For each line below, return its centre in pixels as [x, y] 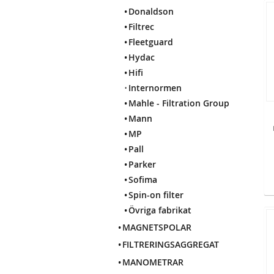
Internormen [155, 88]
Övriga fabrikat [160, 210]
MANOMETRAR [153, 262]
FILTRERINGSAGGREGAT [171, 245]
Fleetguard [151, 42]
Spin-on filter [156, 195]
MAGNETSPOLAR [157, 228]
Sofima [143, 180]
